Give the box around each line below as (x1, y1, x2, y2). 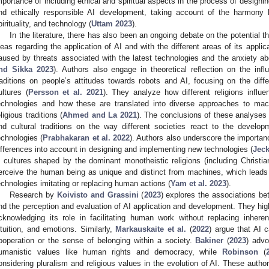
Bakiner (195, 235, 224, 245)
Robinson (222, 247, 259, 256)
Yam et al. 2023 (171, 178, 226, 188)
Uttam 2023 (91, 19, 132, 28)
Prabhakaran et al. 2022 (43, 133, 130, 142)
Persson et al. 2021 (28, 87, 103, 97)
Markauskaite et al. (115, 224, 187, 234)
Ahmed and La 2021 (62, 110, 137, 119)
